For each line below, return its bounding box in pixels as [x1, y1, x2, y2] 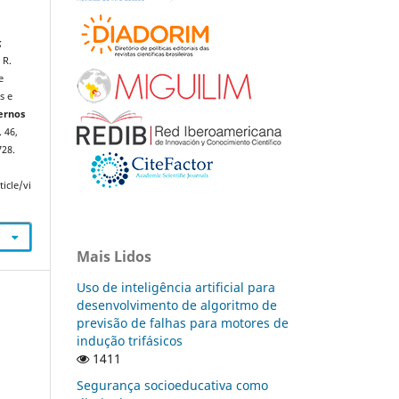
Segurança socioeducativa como [77, 376, 268, 394]
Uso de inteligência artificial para [77, 278, 275, 296]
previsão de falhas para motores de [77, 313, 289, 331]
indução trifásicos [77, 331, 183, 349]
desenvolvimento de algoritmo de [77, 296, 277, 313]
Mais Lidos [77, 246, 151, 266]
